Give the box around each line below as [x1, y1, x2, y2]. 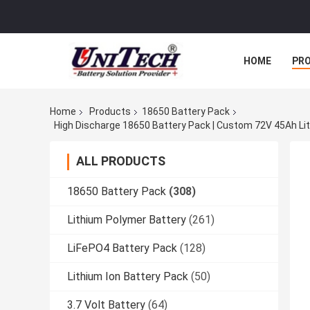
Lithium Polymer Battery [67, 212, 186, 226]
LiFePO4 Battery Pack [67, 241, 177, 255]
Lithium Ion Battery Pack [67, 269, 188, 283]
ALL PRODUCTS [76, 153, 165, 168]
